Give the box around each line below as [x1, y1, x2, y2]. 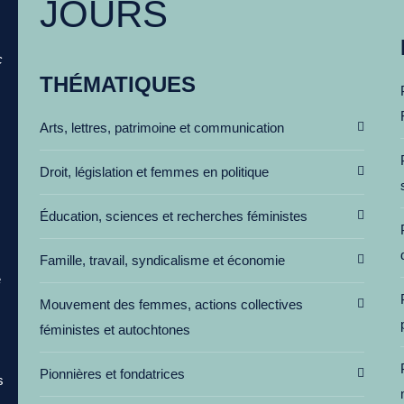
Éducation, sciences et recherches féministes [40, 208, 308, 224]
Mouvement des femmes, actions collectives [40, 297, 303, 312]
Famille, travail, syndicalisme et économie [40, 252, 285, 268]
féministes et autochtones [40, 322, 190, 337]
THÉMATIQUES [40, 72, 196, 96]
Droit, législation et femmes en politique [40, 164, 269, 179]
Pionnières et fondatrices [40, 366, 185, 381]
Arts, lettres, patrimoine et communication [40, 120, 284, 135]
